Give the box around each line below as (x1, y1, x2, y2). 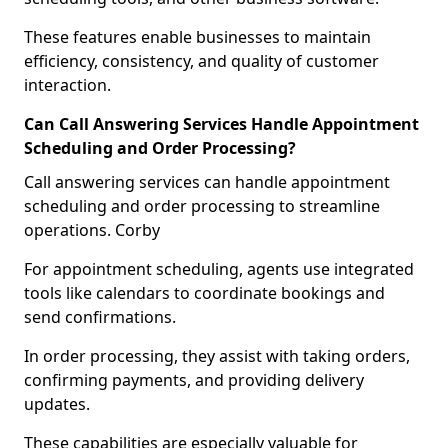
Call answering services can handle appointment (24, 171, 390, 193)
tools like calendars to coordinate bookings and (24, 282, 385, 304)
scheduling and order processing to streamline (24, 195, 380, 217)
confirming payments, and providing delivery (24, 369, 364, 391)
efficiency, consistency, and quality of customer (24, 50, 379, 72)
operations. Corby (24, 219, 160, 241)
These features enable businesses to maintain (24, 26, 371, 48)
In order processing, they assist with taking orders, (24, 345, 410, 367)
